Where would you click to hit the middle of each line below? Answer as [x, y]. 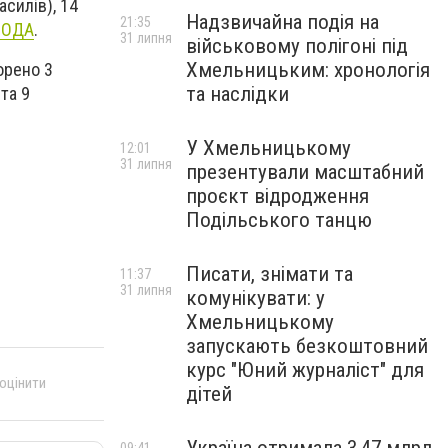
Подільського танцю [279, 220]
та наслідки [237, 94]
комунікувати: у [255, 298]
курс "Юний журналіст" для [305, 370]
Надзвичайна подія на [282, 22]
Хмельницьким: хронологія [308, 70]
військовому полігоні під [297, 46]
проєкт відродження [277, 196]
